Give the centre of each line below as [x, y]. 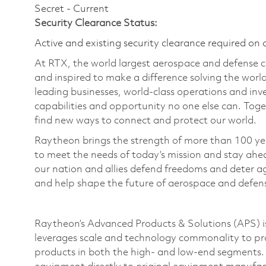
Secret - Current [72, 9]
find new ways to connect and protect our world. [147, 121]
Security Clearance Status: [96, 24]
